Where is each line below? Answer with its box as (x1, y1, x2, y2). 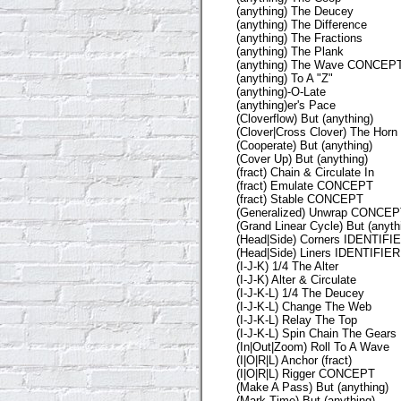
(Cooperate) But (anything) (236, 138, 372, 152)
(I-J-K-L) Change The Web (236, 299, 371, 313)
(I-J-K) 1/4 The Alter (236, 259, 338, 273)
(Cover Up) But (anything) (236, 151, 368, 166)
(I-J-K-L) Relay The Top (236, 312, 357, 327)
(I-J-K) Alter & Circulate (236, 272, 356, 286)
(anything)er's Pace (236, 98, 336, 112)
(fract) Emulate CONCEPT (236, 178, 373, 192)
